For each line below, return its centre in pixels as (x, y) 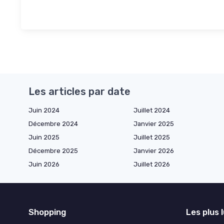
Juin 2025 (44, 137)
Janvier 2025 (154, 123)
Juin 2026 (44, 164)
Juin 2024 (44, 110)
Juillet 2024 (152, 110)
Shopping (47, 212)
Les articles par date (79, 91)
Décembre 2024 (53, 123)
